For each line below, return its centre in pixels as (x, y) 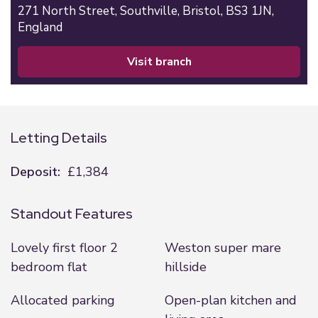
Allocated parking (63, 300)
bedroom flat (49, 267)
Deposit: (35, 172)
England (40, 27)
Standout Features (72, 214)
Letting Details (59, 138)
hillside (185, 267)
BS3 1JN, (251, 11)
